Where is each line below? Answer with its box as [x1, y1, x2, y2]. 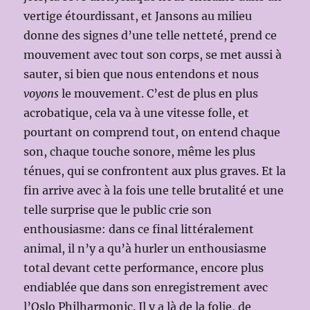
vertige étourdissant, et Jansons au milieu [24, 9, 253, 24]
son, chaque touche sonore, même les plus [24, 145, 256, 159]
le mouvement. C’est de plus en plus [59, 86, 259, 101]
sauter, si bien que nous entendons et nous [24, 67, 259, 82]
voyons [24, 86, 60, 101]
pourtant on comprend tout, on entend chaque [24, 125, 281, 140]
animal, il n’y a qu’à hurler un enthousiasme [24, 241, 267, 256]
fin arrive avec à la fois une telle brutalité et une [24, 183, 284, 198]
